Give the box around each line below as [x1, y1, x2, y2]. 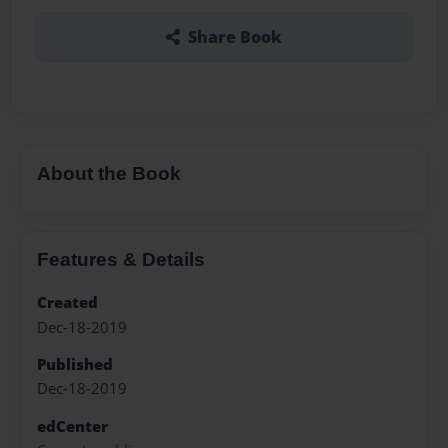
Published [37, 353, 113, 375]
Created [37, 292, 98, 314]
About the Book [37, 162, 181, 184]
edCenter [37, 415, 108, 437]
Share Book [187, 25, 282, 48]
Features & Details [37, 249, 205, 271]
